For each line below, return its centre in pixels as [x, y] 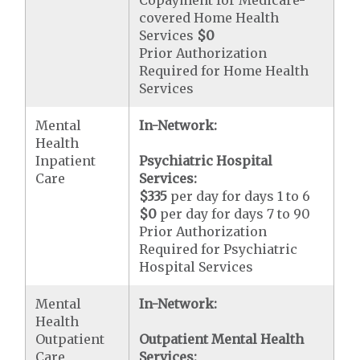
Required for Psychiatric [219, 249]
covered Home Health [209, 18]
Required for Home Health [224, 71]
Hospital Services [196, 267]
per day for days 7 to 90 [234, 214]
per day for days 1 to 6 [239, 196]
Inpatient [66, 161]
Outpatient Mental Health [222, 339]
